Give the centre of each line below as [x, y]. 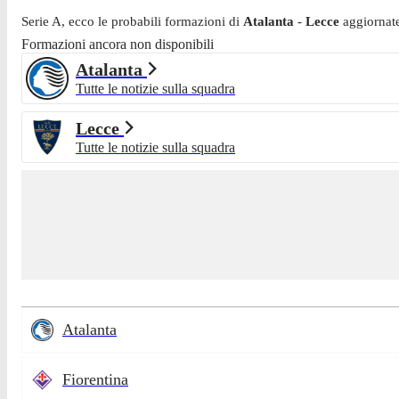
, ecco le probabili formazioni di [152, 21]
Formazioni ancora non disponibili [118, 44]
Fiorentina [95, 380]
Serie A [41, 21]
